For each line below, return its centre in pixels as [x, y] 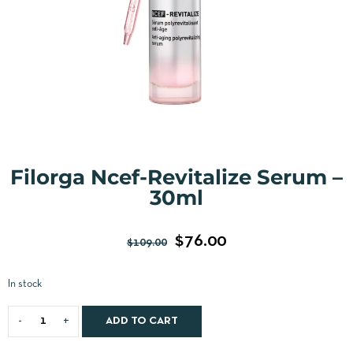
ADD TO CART [142, 321]
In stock [25, 284]
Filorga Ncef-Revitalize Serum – [176, 177]
